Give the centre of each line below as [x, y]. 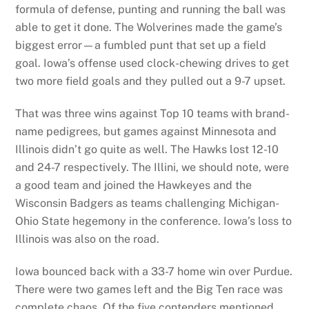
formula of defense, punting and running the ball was [151, 10]
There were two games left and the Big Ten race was [149, 290]
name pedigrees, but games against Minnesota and [146, 132]
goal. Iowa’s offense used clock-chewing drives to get [152, 63]
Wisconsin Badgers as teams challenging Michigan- [148, 203]
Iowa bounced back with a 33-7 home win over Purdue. [154, 272]
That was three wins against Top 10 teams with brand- [153, 114]
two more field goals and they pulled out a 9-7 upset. [151, 81]
